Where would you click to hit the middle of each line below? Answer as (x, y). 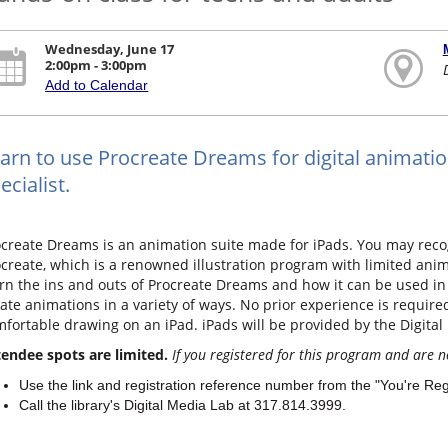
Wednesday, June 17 (110, 49)
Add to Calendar (97, 85)
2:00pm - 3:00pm (96, 65)
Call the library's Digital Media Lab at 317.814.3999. (184, 405)
